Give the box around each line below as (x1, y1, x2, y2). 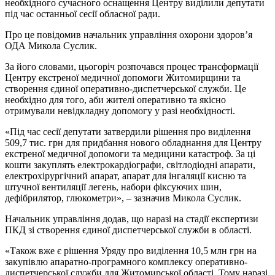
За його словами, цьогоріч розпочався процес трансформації (5, 61, 258, 72)
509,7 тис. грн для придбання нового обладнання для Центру (5, 137, 261, 148)
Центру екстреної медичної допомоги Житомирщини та (5, 72, 241, 83)
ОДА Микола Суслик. (5, 40, 97, 51)
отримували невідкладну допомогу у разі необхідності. (5, 105, 235, 116)
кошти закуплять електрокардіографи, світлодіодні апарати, (5, 159, 255, 170)
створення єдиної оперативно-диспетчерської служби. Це (5, 83, 246, 94)
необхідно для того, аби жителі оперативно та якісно (5, 94, 226, 105)
